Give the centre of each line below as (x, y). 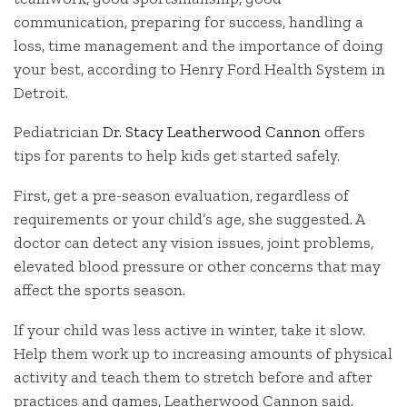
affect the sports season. (99, 290)
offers (343, 132)
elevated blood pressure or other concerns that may (197, 267)
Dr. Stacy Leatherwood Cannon (212, 132)
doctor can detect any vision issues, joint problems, (194, 243)
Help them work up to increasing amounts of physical (203, 353)
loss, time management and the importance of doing (199, 45)
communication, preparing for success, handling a (189, 21)
